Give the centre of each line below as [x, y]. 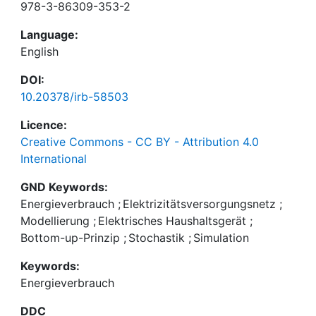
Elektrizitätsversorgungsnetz [199, 204]
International [54, 159]
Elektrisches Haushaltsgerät [172, 221]
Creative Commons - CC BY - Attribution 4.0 [140, 142]
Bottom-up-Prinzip [70, 238]
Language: [49, 35]
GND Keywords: [64, 187]
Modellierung [55, 221]
